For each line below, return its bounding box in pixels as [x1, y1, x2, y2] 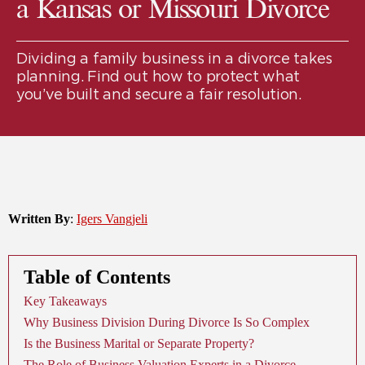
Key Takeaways [24, 294, 107, 309]
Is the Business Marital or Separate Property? [24, 336, 254, 351]
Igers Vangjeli [77, 212, 147, 226]
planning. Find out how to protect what [16, 68, 301, 85]
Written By [8, 212, 70, 226]
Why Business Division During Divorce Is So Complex [24, 315, 310, 330]
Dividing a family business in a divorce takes [16, 51, 333, 67]
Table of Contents [24, 266, 170, 288]
